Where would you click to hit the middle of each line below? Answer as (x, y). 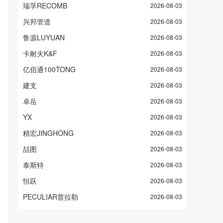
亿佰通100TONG (49, 69)
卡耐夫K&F (40, 53)
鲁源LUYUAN (44, 37)
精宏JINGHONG (48, 133)
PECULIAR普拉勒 (51, 197)
